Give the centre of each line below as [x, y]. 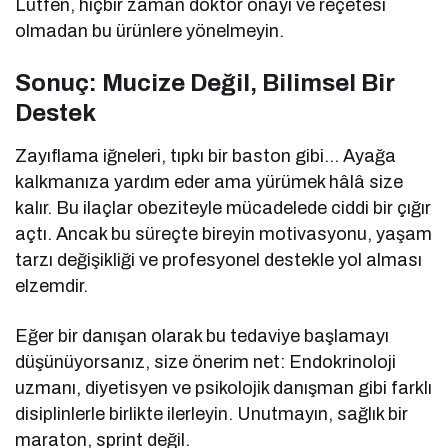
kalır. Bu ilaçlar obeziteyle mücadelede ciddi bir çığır [223, 207]
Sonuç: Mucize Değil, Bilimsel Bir [205, 82]
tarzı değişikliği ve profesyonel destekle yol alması [219, 259]
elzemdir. [51, 285]
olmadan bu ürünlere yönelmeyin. [150, 30]
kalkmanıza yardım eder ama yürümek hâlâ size [209, 181]
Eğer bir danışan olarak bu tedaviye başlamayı [202, 335]
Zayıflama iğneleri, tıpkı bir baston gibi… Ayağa [206, 155]
